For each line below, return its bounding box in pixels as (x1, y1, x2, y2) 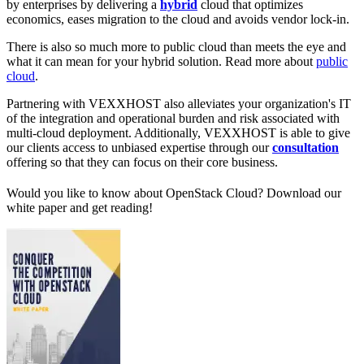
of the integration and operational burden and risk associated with (6, 111, 340, 126)
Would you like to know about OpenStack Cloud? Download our (6, 185, 341, 200)
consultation (272, 141, 339, 155)
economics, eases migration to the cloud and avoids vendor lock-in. (6, 12, 349, 27)
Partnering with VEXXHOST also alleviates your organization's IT (6, 97, 351, 111)
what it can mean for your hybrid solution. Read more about (6, 54, 316, 69)
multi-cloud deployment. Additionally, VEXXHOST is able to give (6, 126, 350, 141)
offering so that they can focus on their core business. (6, 155, 278, 170)
